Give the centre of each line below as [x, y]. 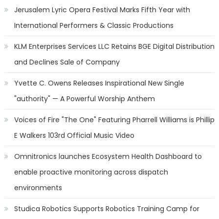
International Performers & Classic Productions [94, 25]
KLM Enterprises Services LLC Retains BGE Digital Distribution [114, 46]
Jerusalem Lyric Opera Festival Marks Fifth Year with [102, 10]
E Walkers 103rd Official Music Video [74, 135]
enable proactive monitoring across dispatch [91, 172]
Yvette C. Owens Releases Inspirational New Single [99, 83]
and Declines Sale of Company [67, 62]
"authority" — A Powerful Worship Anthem [84, 99]
